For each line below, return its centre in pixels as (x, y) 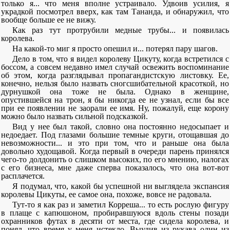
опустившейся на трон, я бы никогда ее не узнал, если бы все (115, 100)
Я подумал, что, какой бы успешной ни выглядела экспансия (121, 186)
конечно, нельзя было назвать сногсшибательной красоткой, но (115, 83)
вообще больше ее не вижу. (49, 20)
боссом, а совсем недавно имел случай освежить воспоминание (115, 67)
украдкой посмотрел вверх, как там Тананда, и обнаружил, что (115, 12)
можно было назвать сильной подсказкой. (74, 116)
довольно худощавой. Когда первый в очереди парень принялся (115, 151)
